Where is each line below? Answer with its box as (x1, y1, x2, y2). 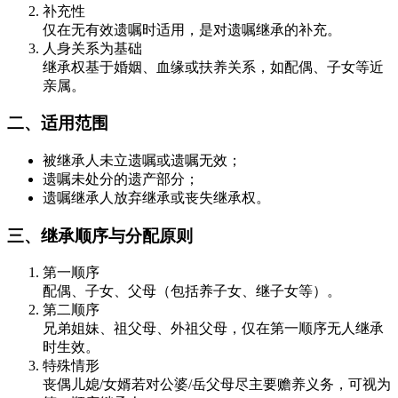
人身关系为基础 (43, 40, 142, 56)
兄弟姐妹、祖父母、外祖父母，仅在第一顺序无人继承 (43, 321, 384, 337)
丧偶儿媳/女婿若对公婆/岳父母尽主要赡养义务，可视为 (43, 377, 391, 393)
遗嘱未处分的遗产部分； (43, 171, 199, 187)
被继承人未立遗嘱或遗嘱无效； (43, 153, 242, 168)
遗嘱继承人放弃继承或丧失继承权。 (43, 190, 270, 205)
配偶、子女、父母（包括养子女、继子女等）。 (43, 283, 341, 299)
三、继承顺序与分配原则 (7, 226, 193, 245)
